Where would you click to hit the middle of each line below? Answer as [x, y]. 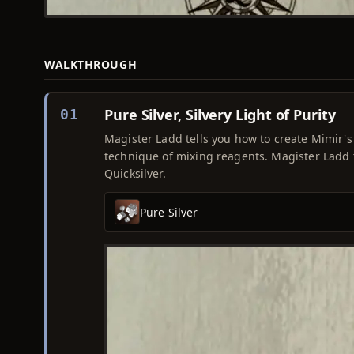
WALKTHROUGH [91, 64]
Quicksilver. [135, 173]
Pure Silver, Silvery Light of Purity [220, 115]
